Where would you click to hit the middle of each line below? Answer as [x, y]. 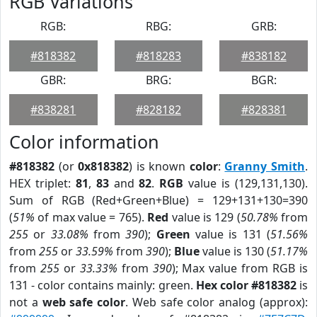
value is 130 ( [235, 251]
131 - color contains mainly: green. [103, 285]
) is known [159, 166]
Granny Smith [265, 166]
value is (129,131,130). [246, 183]
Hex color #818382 [246, 285]
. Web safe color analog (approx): [217, 302]
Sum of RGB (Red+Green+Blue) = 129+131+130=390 [158, 200]
